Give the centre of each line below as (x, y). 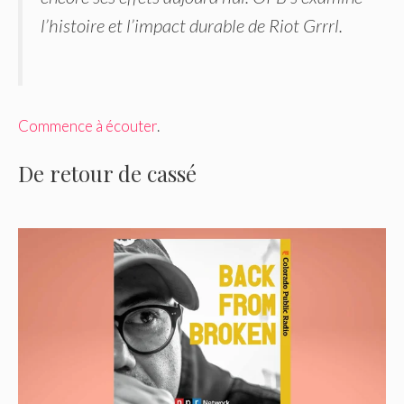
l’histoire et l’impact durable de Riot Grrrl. (192, 26)
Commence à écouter (87, 125)
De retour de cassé (107, 174)
